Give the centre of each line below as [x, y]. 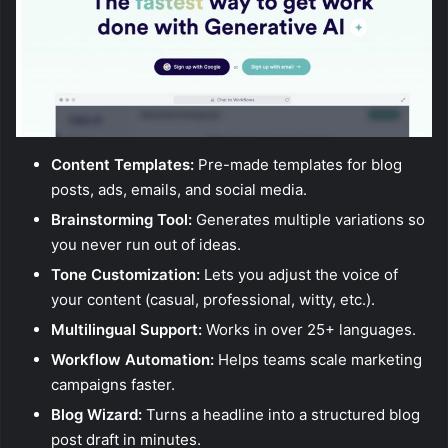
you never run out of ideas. [146, 245]
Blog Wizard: [96, 415]
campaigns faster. [113, 385]
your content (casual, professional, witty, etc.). [213, 300]
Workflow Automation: [132, 360]
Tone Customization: [125, 275]
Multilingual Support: [126, 330]
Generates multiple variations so [308, 220]
